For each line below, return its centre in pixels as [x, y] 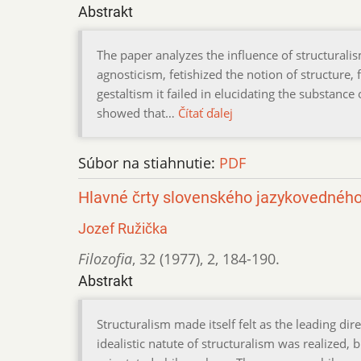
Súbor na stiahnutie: [149, 162]
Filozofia [105, 258]
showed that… [137, 112]
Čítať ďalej [205, 112]
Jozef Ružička [123, 228]
